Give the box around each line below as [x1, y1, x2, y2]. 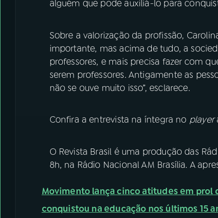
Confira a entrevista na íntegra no [49, 114, 189, 126]
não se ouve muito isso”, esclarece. [49, 82, 190, 94]
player [189, 114, 214, 126]
